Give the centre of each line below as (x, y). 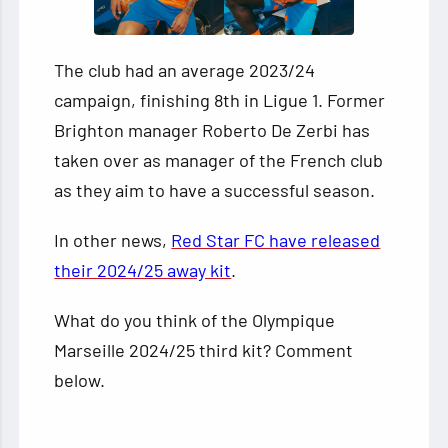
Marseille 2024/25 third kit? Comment (204, 349)
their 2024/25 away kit (143, 269)
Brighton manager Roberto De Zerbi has (212, 129)
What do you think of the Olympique (195, 319)
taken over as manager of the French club (219, 159)
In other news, (113, 239)
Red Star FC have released (276, 239)
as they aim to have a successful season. (215, 189)
